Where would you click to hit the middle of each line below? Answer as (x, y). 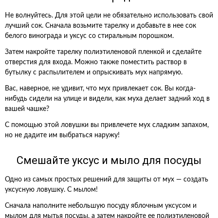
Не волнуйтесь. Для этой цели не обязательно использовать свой (109, 16)
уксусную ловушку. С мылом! (51, 190)
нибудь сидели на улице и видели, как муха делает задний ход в (107, 99)
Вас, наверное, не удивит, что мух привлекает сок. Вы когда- (100, 89)
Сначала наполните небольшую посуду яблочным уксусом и (101, 206)
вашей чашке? (27, 109)
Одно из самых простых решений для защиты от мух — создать (107, 180)
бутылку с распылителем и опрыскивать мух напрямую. (94, 73)
